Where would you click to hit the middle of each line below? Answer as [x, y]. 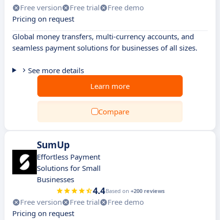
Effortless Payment [69, 157]
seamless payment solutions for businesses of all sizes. [105, 48]
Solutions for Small [69, 168]
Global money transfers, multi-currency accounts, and [103, 36]
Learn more [110, 86]
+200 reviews [147, 191]
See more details [56, 70]
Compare [113, 111]
